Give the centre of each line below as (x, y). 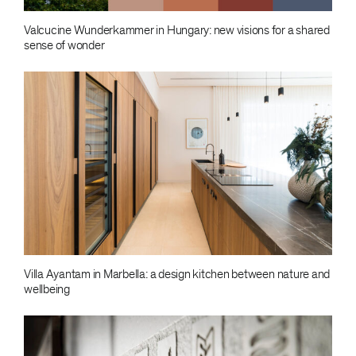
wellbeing (46, 289)
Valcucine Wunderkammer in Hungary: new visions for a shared (176, 31)
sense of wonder (64, 46)
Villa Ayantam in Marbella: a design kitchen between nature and (177, 274)
